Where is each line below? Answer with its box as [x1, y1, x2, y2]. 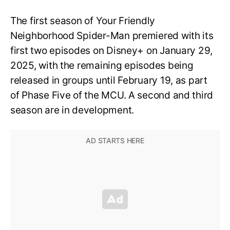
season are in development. [10, 104, 134, 116]
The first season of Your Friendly [10, 14, 156, 27]
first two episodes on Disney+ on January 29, [10, 44, 213, 56]
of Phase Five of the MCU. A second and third [10, 89, 214, 101]
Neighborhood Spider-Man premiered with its [10, 29, 214, 42]
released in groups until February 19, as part [10, 74, 207, 86]
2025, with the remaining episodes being [10, 59, 194, 71]
